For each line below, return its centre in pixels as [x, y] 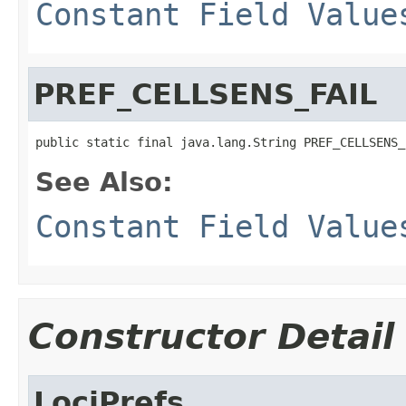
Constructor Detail [211, 336]
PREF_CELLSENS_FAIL [205, 94]
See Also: [104, 182]
